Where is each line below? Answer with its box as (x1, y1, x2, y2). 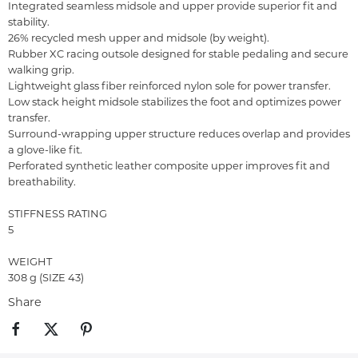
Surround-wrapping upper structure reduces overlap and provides (8, 127, 350, 141)
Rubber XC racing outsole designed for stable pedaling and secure (8, 47, 348, 61)
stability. (8, 15, 50, 29)
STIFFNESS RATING (8, 207, 107, 221)
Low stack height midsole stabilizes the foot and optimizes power (8, 95, 341, 109)
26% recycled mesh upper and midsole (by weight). (8, 31, 269, 45)
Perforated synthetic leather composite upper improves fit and (8, 159, 330, 173)
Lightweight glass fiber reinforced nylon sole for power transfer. (8, 79, 331, 93)
